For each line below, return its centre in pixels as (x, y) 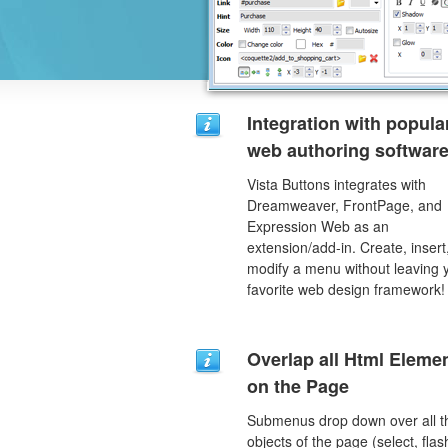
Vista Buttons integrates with (336, 184)
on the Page (298, 386)
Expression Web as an (318, 226)
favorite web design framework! (346, 289)
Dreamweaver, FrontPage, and (344, 205)
